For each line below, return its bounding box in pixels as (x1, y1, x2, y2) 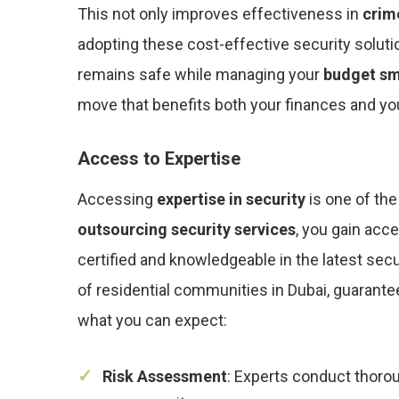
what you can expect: (77, 311, 227, 330)
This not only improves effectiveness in (77, 4, 362, 23)
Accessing (77, 190, 157, 208)
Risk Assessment (102, 367, 227, 386)
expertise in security (157, 190, 305, 208)
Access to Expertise (77, 148, 240, 169)
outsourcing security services (77, 220, 296, 239)
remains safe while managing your (77, 65, 323, 84)
